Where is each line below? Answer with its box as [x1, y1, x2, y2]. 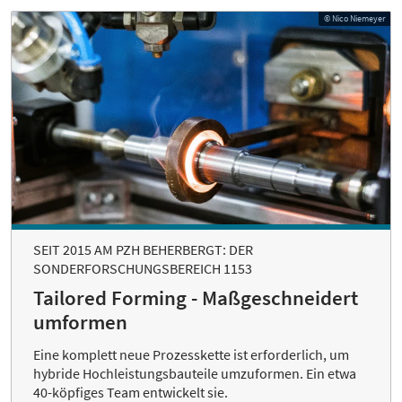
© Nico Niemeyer [324, 12, 385, 24]
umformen [33, 310, 127, 336]
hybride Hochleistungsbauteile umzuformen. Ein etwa [33, 364, 356, 383]
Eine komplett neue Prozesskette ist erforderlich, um [33, 345, 349, 364]
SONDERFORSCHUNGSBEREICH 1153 [33, 259, 252, 278]
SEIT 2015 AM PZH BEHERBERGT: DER [33, 240, 253, 259]
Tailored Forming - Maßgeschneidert [33, 285, 358, 311]
